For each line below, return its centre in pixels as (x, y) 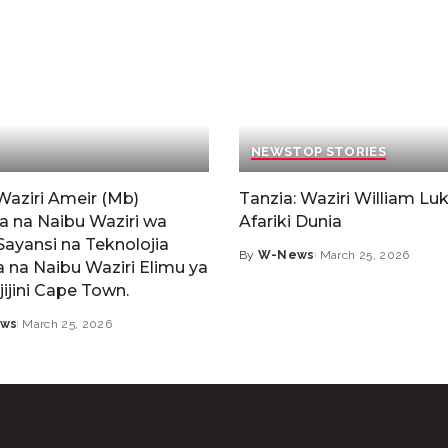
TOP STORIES (339, 152)
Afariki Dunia (290, 222)
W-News (286, 255)
